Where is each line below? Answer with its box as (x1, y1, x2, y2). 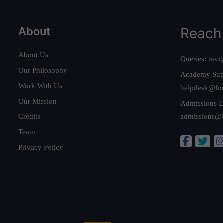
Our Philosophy (18, 66, 67, 74)
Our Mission (18, 97, 57, 105)
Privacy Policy (18, 143, 63, 151)
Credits (18, 112, 40, 120)
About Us (18, 50, 48, 59)
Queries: (180, 54, 208, 63)
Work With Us (18, 81, 62, 90)
